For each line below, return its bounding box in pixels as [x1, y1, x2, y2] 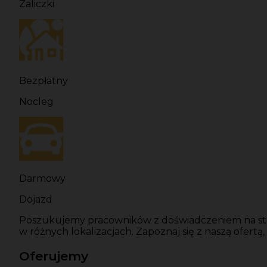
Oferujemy [19, 249, 88, 264]
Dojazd [19, 194, 52, 206]
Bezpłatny [19, 75, 68, 87]
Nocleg [19, 96, 54, 108]
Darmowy [19, 173, 66, 185]
